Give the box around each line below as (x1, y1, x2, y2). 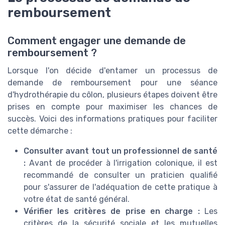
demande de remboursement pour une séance (8, 77, 217, 87)
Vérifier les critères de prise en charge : (24, 206, 200, 216)
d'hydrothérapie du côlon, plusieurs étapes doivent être (8, 89, 217, 99)
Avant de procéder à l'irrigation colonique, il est (26, 158, 217, 168)
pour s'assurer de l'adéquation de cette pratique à (24, 182, 217, 192)
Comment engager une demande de (8, 34, 186, 47)
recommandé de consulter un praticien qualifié (24, 170, 217, 180)
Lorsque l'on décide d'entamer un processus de (8, 65, 217, 75)
